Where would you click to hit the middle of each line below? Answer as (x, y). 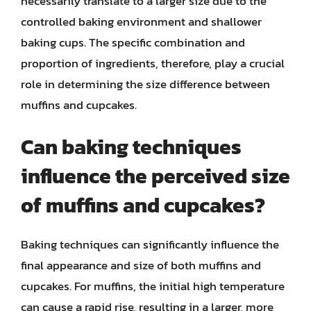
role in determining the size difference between (145, 84)
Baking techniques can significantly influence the (150, 244)
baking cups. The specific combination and (133, 42)
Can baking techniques (131, 147)
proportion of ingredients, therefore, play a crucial (153, 63)
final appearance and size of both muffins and (141, 265)
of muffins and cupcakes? (143, 205)
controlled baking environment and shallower (141, 21)
